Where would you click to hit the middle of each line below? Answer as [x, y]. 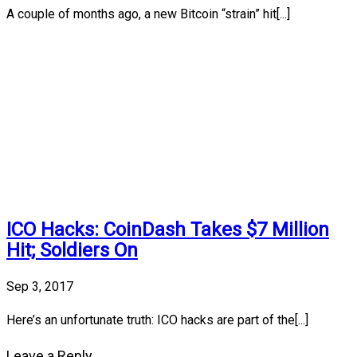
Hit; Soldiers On [72, 251]
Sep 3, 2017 [40, 287]
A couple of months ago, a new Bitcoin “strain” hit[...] [148, 14]
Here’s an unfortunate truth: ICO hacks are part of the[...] [157, 320]
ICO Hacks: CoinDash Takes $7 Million [168, 230]
